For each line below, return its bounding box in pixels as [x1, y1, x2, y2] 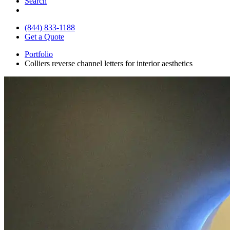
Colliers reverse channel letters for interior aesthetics [25, 59, 193, 68]
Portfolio [25, 49, 53, 59]
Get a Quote [25, 32, 64, 41]
